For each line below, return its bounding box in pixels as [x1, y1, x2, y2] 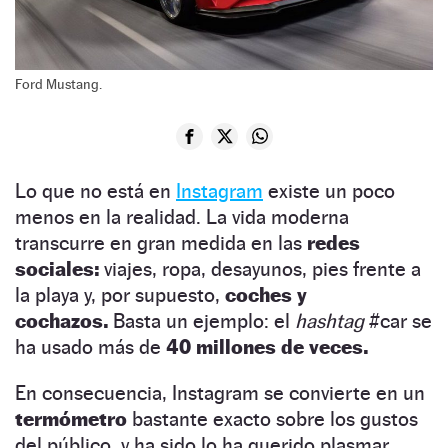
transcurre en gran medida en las [15, 230, 307, 255]
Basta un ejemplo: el [108, 308, 295, 333]
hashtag [295, 308, 364, 333]
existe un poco [263, 178, 395, 203]
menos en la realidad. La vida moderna [15, 204, 349, 229]
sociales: [15, 256, 99, 281]
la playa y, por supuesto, [15, 282, 225, 307]
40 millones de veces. [166, 334, 368, 359]
